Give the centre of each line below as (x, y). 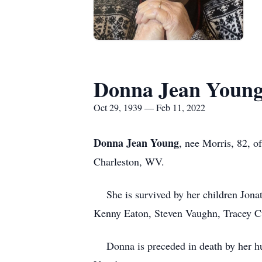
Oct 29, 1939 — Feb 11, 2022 (149, 107)
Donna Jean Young (136, 143)
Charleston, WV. (129, 161)
